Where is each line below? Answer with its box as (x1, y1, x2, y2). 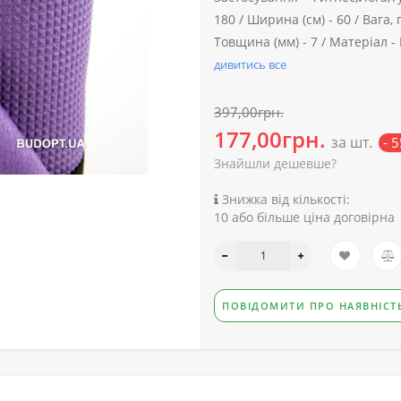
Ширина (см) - (247, 11, 333, 28)
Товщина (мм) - (214, 33, 307, 50)
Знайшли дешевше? (214, 155, 337, 172)
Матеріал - (329, 33, 396, 50)
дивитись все (214, 56, 286, 73)
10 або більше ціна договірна (214, 209, 395, 226)
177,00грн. (214, 124, 326, 154)
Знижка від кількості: (218, 191, 350, 208)
